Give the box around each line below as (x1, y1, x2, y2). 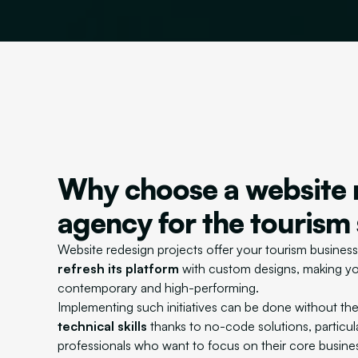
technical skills (58, 318, 147, 334)
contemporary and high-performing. (58, 280, 259, 296)
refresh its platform (58, 261, 179, 276)
